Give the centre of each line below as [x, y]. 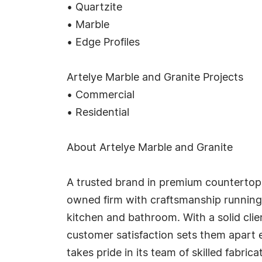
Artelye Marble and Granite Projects [155, 78]
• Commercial [101, 95]
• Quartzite [94, 8]
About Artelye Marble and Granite [150, 148]
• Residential [98, 113]
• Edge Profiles [103, 43]
